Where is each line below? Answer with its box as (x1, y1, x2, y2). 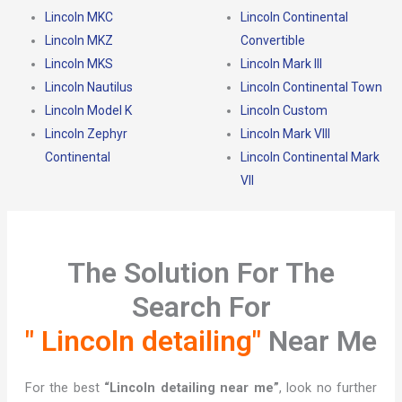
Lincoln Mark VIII (240, 126, 330, 141)
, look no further (278, 379, 378, 396)
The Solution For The (67, 255, 335, 290)
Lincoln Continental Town (240, 79, 382, 94)
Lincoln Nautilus (44, 79, 133, 94)
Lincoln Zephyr (44, 126, 127, 141)
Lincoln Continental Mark (240, 149, 380, 164)
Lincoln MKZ (44, 32, 113, 48)
